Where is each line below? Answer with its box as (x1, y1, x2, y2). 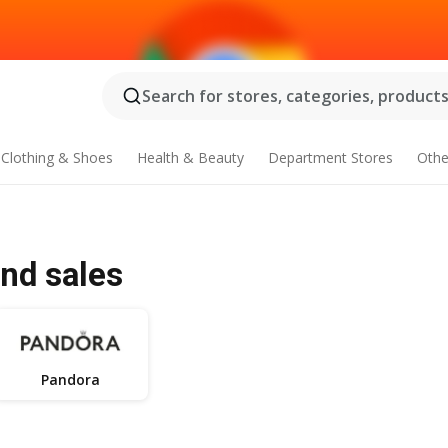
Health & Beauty (136, 148, 244, 167)
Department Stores (267, 148, 393, 167)
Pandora (40, 370, 100, 389)
